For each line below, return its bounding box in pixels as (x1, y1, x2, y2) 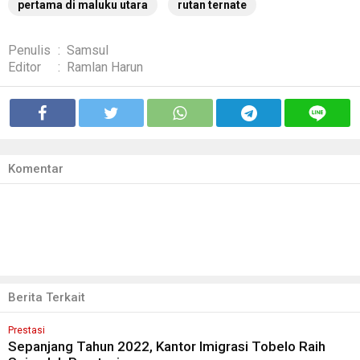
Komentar (8, 162, 63, 177)
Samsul (67, 43, 108, 59)
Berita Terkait (8, 290, 85, 305)
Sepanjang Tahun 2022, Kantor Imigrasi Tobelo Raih (8, 338, 325, 355)
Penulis (8, 43, 51, 59)
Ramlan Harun (67, 59, 143, 76)
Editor (8, 59, 41, 76)
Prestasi (8, 325, 45, 337)
